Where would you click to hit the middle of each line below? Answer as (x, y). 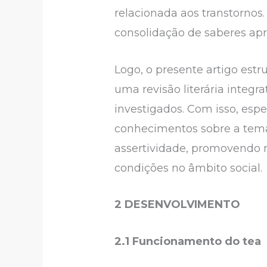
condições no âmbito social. (189, 168)
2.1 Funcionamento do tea (188, 242)
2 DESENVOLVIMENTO (178, 205)
